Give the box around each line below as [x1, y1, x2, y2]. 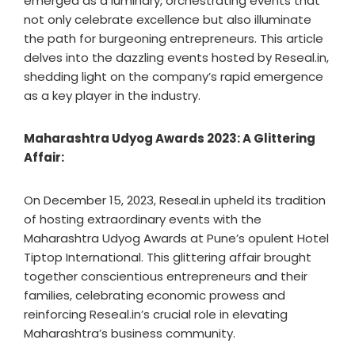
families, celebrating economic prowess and [24, 287, 285, 303]
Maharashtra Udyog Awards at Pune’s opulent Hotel [24, 230, 329, 246]
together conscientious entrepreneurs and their [24, 268, 307, 284]
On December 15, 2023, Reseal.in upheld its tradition [24, 192, 326, 208]
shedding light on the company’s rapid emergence [24, 68, 323, 85]
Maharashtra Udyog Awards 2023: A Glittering [24, 130, 315, 147]
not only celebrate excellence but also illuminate [24, 11, 311, 28]
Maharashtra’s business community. [24, 325, 235, 342]
